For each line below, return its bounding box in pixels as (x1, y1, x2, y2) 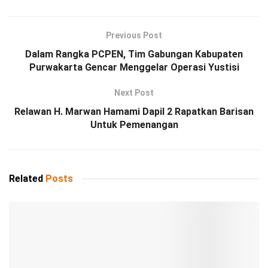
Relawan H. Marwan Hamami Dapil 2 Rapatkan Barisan (14, 106, 254, 118)
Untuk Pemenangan (90, 119, 178, 131)
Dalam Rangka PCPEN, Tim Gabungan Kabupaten (25, 48, 243, 60)
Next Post (114, 88, 154, 98)
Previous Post (106, 31, 162, 41)
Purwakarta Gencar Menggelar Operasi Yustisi (29, 62, 239, 74)
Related (9, 173, 43, 185)
